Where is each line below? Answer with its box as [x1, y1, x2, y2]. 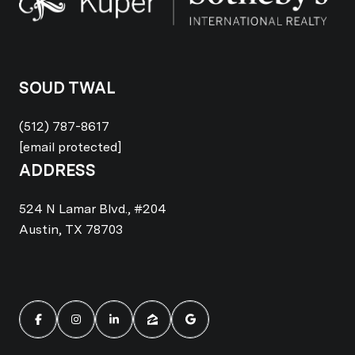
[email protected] [19, 139, 122, 155]
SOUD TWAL [19, 78, 116, 98]
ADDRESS [19, 161, 96, 181]
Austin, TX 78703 [19, 222, 123, 238]
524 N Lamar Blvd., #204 [19, 201, 166, 217]
